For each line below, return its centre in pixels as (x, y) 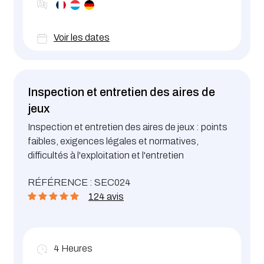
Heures (77, 249)
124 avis (106, 197)
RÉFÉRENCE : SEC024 (79, 183)
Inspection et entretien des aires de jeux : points (128, 127)
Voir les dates (82, 38)
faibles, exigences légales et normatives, (113, 141)
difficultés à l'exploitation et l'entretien (107, 156)
